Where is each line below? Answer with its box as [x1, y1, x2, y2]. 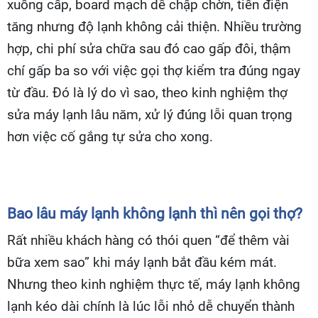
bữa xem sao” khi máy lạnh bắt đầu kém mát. [7, 255, 277, 271]
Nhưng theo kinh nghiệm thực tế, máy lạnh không [7, 277, 300, 293]
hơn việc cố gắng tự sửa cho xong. [7, 129, 213, 146]
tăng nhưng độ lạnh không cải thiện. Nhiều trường [7, 19, 302, 35]
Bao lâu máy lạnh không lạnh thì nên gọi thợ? [7, 204, 302, 223]
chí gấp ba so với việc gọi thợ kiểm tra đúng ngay [7, 63, 300, 79]
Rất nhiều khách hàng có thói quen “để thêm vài [7, 233, 290, 249]
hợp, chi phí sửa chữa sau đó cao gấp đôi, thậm [7, 41, 291, 57]
